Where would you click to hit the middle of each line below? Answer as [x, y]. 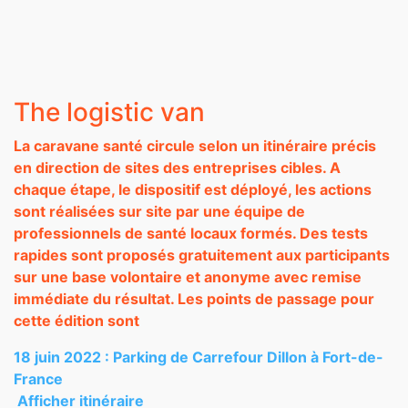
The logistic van [109, 112]
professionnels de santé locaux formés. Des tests [191, 233]
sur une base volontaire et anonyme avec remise [188, 277]
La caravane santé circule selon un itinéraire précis [195, 146]
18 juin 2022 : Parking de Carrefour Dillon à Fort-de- [199, 357]
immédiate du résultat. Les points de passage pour [194, 299]
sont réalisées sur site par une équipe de [159, 211]
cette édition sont [76, 321]
